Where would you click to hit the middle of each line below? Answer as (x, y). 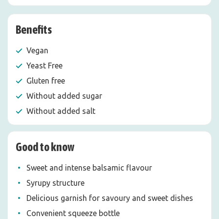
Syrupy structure (55, 183)
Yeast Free (44, 66)
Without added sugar (64, 96)
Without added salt (61, 111)
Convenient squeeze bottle (73, 213)
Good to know (45, 147)
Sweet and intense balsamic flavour (89, 168)
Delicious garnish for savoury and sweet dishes (110, 198)
